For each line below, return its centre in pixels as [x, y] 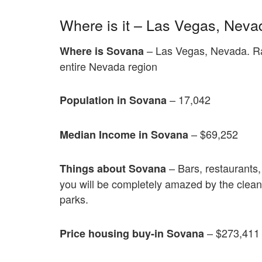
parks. [74, 199]
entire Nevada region [108, 66]
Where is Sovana [102, 51]
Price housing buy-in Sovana [132, 233]
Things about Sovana [113, 169]
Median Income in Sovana [124, 134]
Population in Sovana [113, 100]
